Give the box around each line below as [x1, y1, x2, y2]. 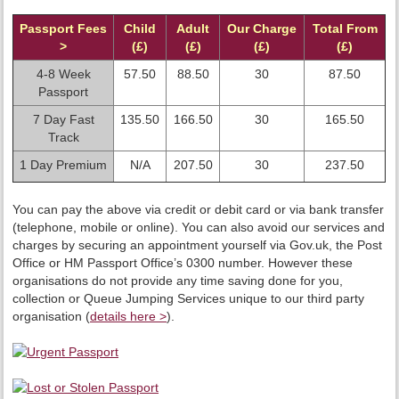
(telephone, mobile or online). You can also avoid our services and [12, 219, 386, 234]
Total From [312, 20, 378, 36]
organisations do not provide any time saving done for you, [12, 273, 344, 288]
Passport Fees [20, 20, 108, 36]
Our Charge [227, 20, 297, 36]
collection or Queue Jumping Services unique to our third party [12, 290, 365, 305]
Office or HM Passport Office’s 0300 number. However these [12, 255, 354, 270]
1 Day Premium [20, 157, 108, 172]
